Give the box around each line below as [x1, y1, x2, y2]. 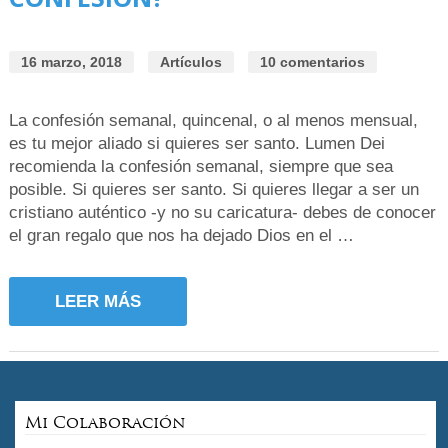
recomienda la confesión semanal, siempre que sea [8, 157, 393, 177]
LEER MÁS [54, 292, 141, 312]
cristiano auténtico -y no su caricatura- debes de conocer [8, 203, 436, 223]
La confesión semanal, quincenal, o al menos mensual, [8, 111, 418, 131]
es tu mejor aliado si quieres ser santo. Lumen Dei [8, 134, 385, 154]
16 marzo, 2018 [20, 54, 122, 71]
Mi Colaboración [25, 411, 185, 433]
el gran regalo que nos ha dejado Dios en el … [8, 226, 354, 246]
